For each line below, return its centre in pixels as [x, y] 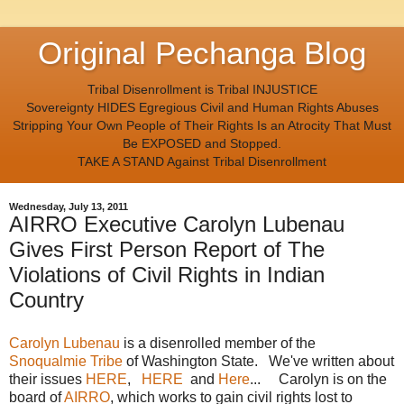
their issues [47, 380]
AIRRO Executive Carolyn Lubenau [177, 225]
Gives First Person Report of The [167, 250]
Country [46, 300]
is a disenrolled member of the [218, 344]
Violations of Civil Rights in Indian [167, 275]
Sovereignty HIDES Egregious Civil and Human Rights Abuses [202, 107]
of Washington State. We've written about [258, 362]
